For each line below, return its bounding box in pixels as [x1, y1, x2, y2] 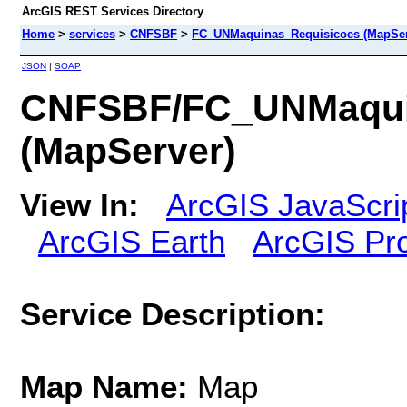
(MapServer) [20, 129, 236, 172]
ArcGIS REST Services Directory [22, 5, 203, 18]
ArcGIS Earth [38, 223, 225, 259]
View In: [20, 186, 139, 223]
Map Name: [20, 368, 197, 404]
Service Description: [20, 295, 325, 332]
